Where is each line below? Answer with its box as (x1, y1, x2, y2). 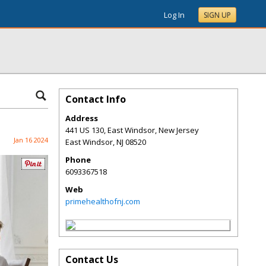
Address (65, 113, 98, 123)
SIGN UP (204, 10, 231, 20)
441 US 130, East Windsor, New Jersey (65, 125, 199, 135)
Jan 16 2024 (14, 135, 48, 144)
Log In (164, 9, 185, 20)
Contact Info (65, 93, 126, 106)
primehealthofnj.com (65, 196, 140, 207)
